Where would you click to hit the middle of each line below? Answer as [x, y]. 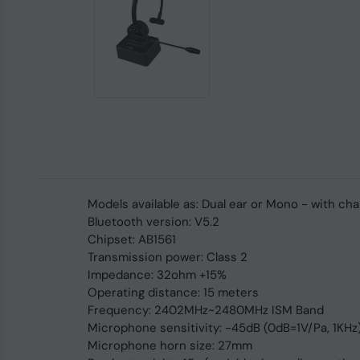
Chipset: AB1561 [131, 239]
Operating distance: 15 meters [173, 292]
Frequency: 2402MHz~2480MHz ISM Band [205, 310]
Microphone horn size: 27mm [170, 346]
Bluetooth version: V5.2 [153, 222]
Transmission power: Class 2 [167, 257]
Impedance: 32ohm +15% [157, 275]
